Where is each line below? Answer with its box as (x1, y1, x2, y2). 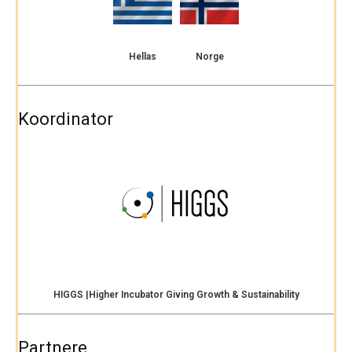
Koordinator (18, 109, 113, 130)
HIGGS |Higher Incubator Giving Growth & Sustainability (53, 289, 299, 301)
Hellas (129, 51, 156, 63)
